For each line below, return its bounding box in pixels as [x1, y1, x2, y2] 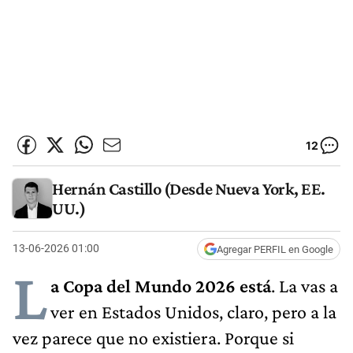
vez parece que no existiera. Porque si [13, 326, 294, 348]
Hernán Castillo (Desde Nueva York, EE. [52, 179, 325, 199]
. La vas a [271, 274, 338, 296]
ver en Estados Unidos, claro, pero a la [50, 300, 336, 322]
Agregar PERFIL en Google [217, 243, 333, 255]
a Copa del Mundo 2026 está [50, 274, 271, 296]
